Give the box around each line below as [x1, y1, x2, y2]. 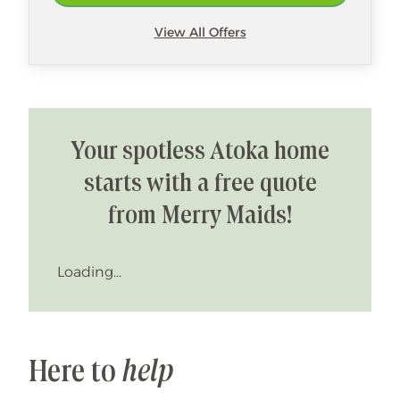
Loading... [57, 263, 121, 280]
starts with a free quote [83, 171, 317, 198]
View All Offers [154, 24, 246, 40]
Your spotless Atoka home [71, 138, 329, 166]
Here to [29, 357, 122, 389]
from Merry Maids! [108, 203, 292, 230]
